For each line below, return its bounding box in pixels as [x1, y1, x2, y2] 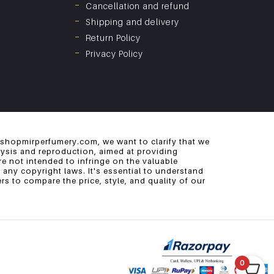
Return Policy [86, 32, 141, 43]
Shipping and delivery [86, 17, 179, 28]
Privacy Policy [86, 48, 143, 59]
